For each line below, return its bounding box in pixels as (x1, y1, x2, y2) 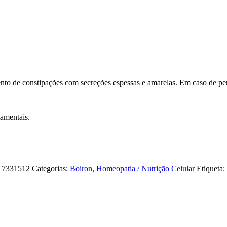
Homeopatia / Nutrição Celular (96, 164, 195, 173)
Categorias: (32, 164, 70, 173)
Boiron (70, 164, 92, 173)
